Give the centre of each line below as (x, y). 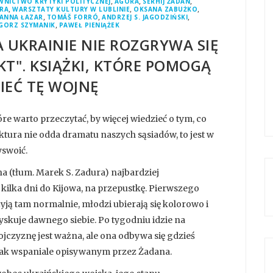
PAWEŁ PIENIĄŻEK (89, 25)
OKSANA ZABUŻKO (166, 9)
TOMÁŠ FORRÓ (72, 17)
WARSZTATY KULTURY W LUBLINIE (71, 9)
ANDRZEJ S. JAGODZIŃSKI (145, 17)
